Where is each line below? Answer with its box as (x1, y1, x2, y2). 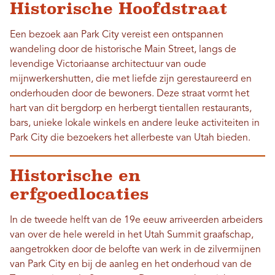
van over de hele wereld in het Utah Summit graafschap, (10, 230, 254, 241)
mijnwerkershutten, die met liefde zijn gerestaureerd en (10, 74, 252, 85)
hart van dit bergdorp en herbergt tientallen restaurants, (10, 104, 252, 114)
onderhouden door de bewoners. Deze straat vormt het (10, 89, 249, 99)
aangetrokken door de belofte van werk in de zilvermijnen (10, 245, 261, 255)
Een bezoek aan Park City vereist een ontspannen (10, 30, 223, 41)
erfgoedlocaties (10, 185, 149, 204)
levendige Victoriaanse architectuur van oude (10, 60, 206, 70)
